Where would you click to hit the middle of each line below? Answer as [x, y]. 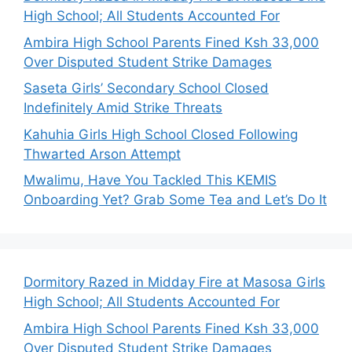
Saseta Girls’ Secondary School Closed [146, 88]
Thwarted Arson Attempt [102, 154]
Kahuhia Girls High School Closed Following [161, 134]
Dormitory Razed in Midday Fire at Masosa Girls [174, 282]
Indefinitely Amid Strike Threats [123, 108]
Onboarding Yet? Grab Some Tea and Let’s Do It [175, 200]
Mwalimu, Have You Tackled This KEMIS [150, 180]
